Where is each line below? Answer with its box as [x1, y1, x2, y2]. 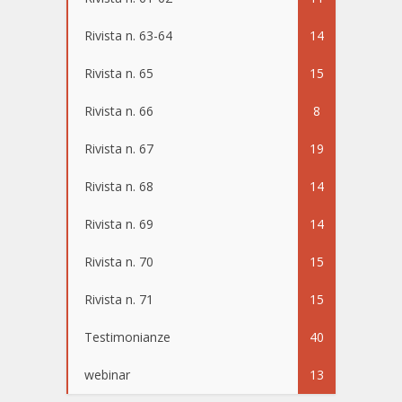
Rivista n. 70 [84, 252, 153, 270]
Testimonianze [84, 328, 170, 345]
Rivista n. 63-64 [84, 26, 172, 44]
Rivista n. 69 [84, 214, 153, 232]
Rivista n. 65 [84, 64, 153, 82]
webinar [84, 365, 130, 383]
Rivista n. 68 [84, 177, 153, 195]
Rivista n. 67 [84, 139, 153, 157]
